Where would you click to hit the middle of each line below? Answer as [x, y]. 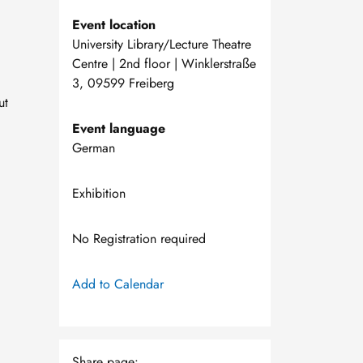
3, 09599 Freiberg [123, 83]
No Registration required [139, 239]
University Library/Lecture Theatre [162, 44]
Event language [119, 128]
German [94, 148]
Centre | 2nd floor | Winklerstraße [164, 64]
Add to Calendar [118, 284]
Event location [114, 25]
